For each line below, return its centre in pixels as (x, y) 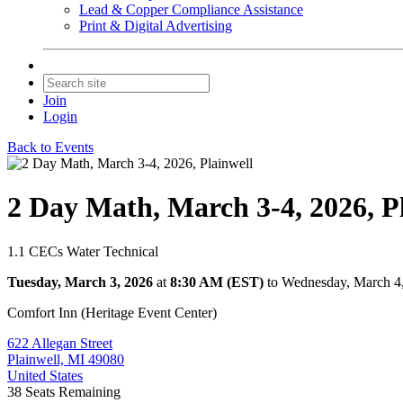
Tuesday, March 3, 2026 (80, 282)
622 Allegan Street (60, 343)
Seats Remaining (73, 391)
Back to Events (50, 147)
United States (45, 375)
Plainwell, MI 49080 (66, 359)
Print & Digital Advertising (156, 26)
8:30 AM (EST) (217, 282)
